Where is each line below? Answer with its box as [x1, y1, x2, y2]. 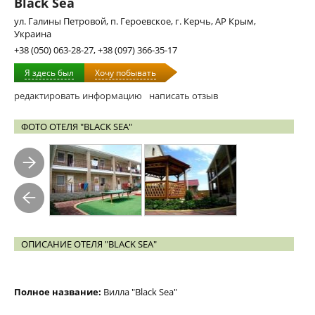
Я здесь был [25, 67, 74, 79]
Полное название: [14, 285, 101, 298]
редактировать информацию [14, 89, 142, 102]
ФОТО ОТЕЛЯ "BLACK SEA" [21, 120, 132, 133]
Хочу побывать [95, 67, 156, 79]
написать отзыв [149, 89, 218, 102]
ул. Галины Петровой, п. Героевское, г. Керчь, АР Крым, [14, 15, 256, 27]
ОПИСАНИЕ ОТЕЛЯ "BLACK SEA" [21, 238, 157, 250]
